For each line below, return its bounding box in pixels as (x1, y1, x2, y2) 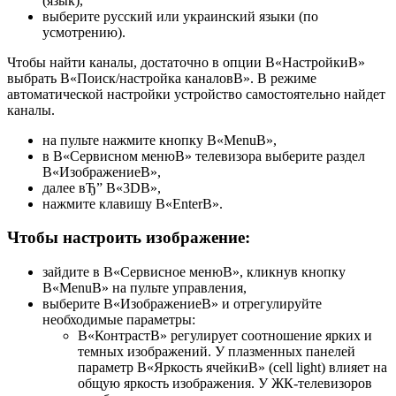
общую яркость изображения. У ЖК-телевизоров (78, 376, 372, 392)
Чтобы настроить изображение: (7, 228, 250, 247)
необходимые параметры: (42, 312, 195, 328)
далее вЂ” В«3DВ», (42, 179, 161, 195)
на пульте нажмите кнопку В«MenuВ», (42, 132, 277, 148)
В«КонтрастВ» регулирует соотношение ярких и (78, 328, 372, 344)
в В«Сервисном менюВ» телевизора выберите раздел (42, 148, 365, 164)
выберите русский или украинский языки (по (42, 8, 318, 24)
